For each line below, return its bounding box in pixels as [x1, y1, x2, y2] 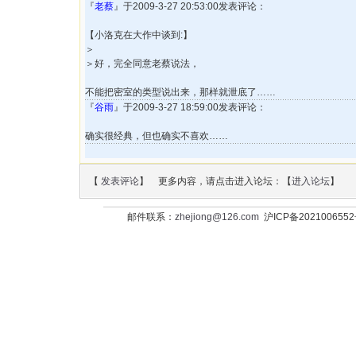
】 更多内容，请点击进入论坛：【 [139, 176, 292, 187]
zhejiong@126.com [174, 211, 259, 222]
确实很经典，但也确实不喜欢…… [85, 130, 228, 141]
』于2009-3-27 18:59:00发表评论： [114, 102, 266, 113]
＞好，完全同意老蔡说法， [85, 58, 199, 69]
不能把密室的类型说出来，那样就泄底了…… [85, 87, 276, 98]
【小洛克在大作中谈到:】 [85, 29, 192, 41]
